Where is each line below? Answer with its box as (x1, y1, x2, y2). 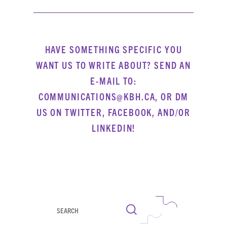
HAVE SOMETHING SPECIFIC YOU (45, 43, 182, 56)
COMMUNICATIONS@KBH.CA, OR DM (38, 90, 189, 103)
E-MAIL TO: (90, 74, 137, 87)
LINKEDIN (91, 122, 133, 134)
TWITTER (64, 106, 102, 119)
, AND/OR (152, 106, 191, 119)
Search (49, 211, 74, 220)
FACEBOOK (107, 106, 153, 119)
